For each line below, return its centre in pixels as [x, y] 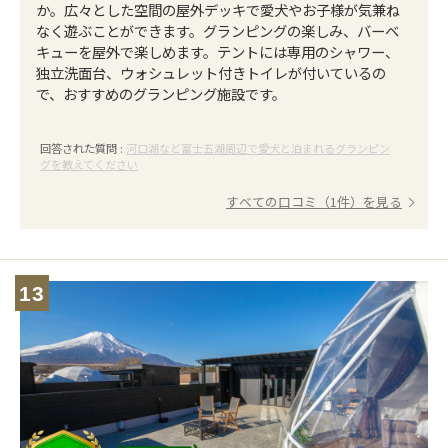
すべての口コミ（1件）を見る [314, 201]
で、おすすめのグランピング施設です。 [161, 93]
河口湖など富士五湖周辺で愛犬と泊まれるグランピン [258, 148]
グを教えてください [89, 164]
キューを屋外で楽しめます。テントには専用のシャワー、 [217, 51]
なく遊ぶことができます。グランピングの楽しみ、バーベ [217, 30]
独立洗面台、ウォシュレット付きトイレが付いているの [211, 72]
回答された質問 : [83, 148]
